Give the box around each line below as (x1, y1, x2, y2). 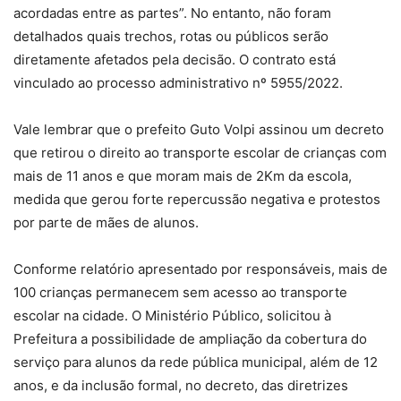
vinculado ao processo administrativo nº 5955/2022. (13, 74, 343, 92)
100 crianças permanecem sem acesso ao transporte (13, 284, 347, 302)
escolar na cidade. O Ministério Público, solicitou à (13, 307, 331, 325)
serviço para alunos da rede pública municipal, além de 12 (13, 354, 378, 371)
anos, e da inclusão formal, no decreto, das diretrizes (13, 377, 348, 395)
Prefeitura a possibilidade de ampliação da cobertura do (13, 330, 367, 348)
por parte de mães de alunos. (13, 214, 199, 232)
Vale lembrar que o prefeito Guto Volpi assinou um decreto (13, 121, 384, 139)
